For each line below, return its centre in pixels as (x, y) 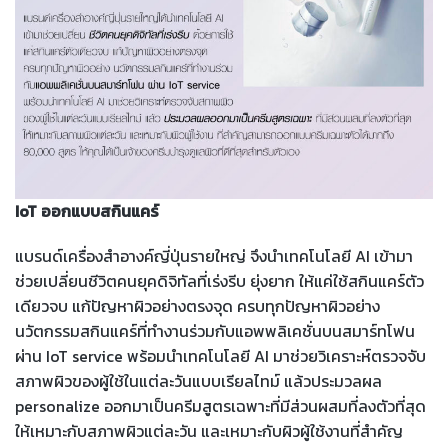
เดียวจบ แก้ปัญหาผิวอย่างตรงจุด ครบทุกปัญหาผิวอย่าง (197, 305)
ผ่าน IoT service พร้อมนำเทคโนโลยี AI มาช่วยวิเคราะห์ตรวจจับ (220, 355)
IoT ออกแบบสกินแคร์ (87, 210)
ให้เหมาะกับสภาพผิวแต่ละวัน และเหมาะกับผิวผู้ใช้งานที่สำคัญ (209, 430)
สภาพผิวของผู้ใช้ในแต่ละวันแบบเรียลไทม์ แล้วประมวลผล (198, 380)
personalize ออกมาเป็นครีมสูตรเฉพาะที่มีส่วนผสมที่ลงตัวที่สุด (220, 405)
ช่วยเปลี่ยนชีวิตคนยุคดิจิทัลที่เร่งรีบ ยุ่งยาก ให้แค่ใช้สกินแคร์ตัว (219, 280)
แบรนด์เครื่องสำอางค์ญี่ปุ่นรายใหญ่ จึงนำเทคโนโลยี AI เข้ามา (214, 255)
